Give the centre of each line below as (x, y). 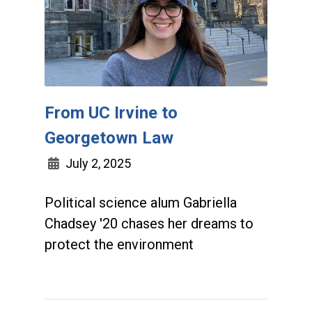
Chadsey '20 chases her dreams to (149, 223)
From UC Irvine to (111, 112)
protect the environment (119, 244)
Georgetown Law (109, 138)
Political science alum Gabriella (141, 202)
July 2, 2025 (97, 163)
